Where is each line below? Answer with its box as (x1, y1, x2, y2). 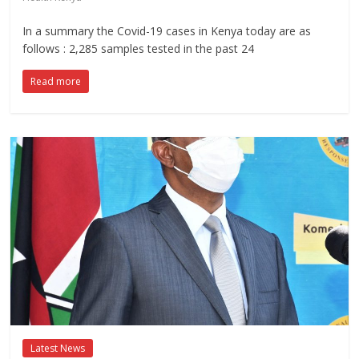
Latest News (30, 341, 86, 355)
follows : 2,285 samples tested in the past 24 (22, 41, 255, 57)
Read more (30, 75, 82, 89)
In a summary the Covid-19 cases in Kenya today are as (22, 23, 312, 39)
